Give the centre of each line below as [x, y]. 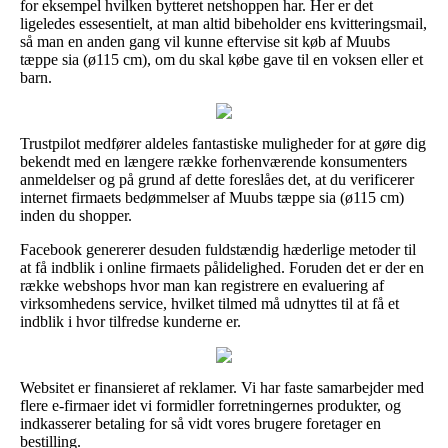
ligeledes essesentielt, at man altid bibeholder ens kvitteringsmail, [223, 23]
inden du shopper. [76, 215]
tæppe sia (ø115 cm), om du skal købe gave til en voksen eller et [221, 59]
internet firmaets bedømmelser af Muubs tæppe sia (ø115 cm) [212, 197]
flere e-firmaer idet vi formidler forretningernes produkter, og [210, 405]
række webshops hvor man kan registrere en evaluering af [202, 285]
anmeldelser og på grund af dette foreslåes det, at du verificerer [217, 179]
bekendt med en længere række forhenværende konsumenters [213, 161]
